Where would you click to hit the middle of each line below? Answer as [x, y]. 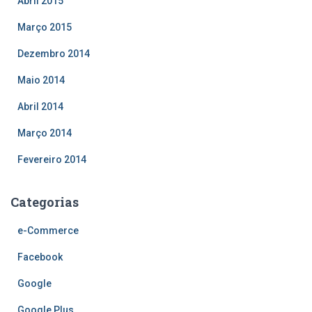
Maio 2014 [41, 80]
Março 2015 [45, 27]
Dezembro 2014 [54, 53]
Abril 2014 [40, 106]
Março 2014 [45, 133]
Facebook [40, 257]
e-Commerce [48, 230]
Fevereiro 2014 [52, 159]
